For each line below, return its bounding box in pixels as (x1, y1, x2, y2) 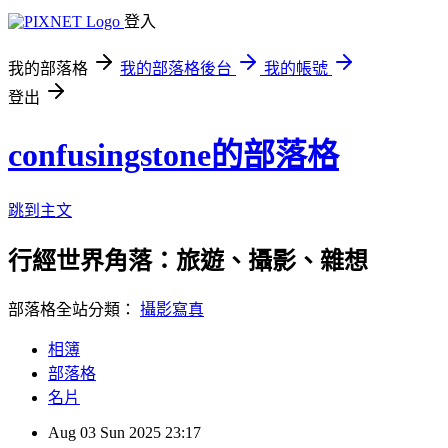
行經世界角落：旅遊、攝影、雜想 (8, 247, 368, 274)
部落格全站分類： (8, 300, 140, 318)
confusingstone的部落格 (8, 137, 339, 174)
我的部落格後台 (120, 60, 232, 77)
